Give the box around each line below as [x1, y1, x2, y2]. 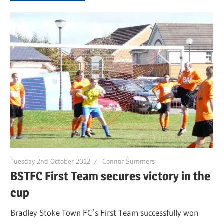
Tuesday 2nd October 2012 [10, 156, 91, 166]
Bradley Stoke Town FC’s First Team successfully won [10, 207, 199, 218]
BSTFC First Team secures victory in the [10, 169, 211, 184]
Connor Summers [102, 156, 155, 166]
